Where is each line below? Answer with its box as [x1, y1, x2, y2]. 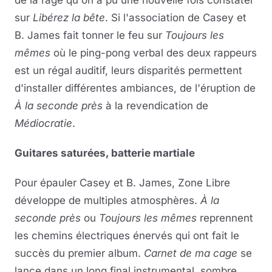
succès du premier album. [15, 247, 144, 259]
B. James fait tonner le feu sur [15, 29, 165, 41]
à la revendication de [103, 100, 208, 112]
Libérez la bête [33, 12, 105, 24]
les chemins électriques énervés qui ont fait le [15, 229, 239, 242]
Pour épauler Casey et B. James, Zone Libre [15, 177, 230, 189]
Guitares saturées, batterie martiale [15, 147, 195, 159]
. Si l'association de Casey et [105, 12, 246, 24]
